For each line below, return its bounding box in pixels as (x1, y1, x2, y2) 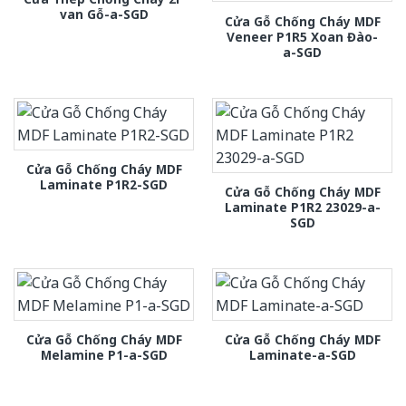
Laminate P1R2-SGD (40, 175, 168, 193)
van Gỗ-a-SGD (59, 5, 149, 23)
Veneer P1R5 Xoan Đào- (227, 27, 378, 45)
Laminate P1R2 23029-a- (224, 198, 381, 216)
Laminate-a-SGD (248, 346, 356, 364)
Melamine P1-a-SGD (40, 346, 168, 364)
